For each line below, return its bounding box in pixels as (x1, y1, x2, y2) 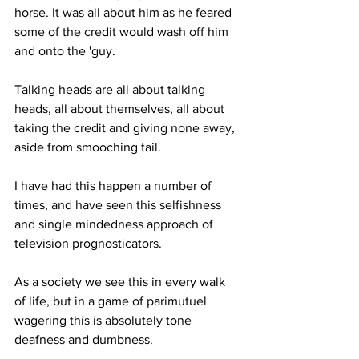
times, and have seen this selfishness (14, 197, 224, 212)
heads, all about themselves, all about (14, 101, 228, 115)
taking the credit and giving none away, (14, 120, 238, 135)
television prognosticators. (14, 236, 165, 250)
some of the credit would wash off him (14, 24, 232, 38)
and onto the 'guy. (14, 43, 119, 58)
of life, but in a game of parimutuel (14, 293, 210, 308)
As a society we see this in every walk (14, 274, 228, 288)
